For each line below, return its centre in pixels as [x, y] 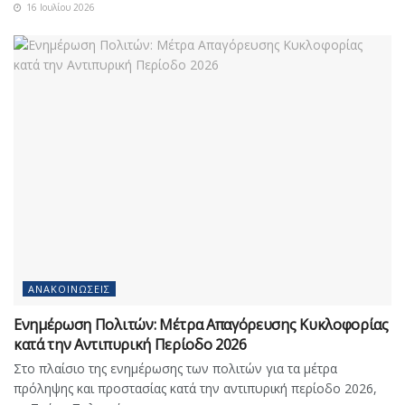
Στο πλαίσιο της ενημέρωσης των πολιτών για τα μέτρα [175, 368]
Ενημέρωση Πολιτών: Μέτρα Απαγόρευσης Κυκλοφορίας [201, 324]
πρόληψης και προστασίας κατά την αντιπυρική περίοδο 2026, [195, 388]
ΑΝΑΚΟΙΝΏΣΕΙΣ [69, 288]
